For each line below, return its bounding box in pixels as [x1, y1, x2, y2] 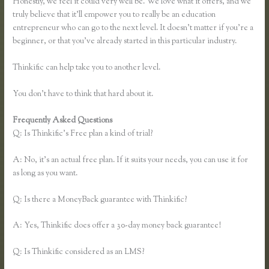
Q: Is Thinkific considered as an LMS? [13, 246, 145, 259]
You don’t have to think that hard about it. [13, 88, 154, 100]
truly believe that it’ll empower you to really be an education [13, 9, 216, 22]
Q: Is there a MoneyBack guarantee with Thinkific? [13, 193, 187, 206]
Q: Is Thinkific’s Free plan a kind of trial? [13, 127, 153, 140]
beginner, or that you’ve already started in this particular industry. [13, 35, 237, 48]
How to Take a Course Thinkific [114, 114, 225, 127]
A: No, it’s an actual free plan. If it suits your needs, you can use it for [13, 154, 249, 166]
